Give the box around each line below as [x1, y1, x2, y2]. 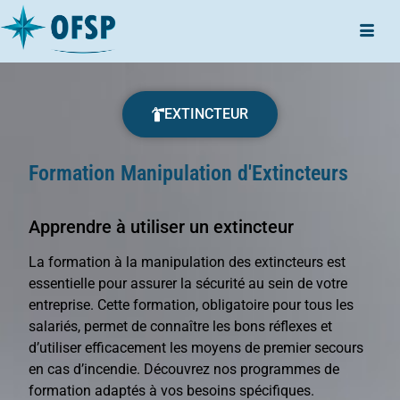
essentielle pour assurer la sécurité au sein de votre [29, 274, 348, 292]
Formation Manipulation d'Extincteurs [29, 161, 349, 187]
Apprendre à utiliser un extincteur [29, 215, 295, 237]
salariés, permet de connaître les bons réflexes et [29, 317, 333, 335]
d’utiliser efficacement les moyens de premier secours [29, 338, 364, 356]
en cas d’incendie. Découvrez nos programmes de [29, 360, 340, 378]
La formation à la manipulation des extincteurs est [29, 253, 346, 271]
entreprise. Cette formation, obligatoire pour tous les [29, 296, 354, 313]
